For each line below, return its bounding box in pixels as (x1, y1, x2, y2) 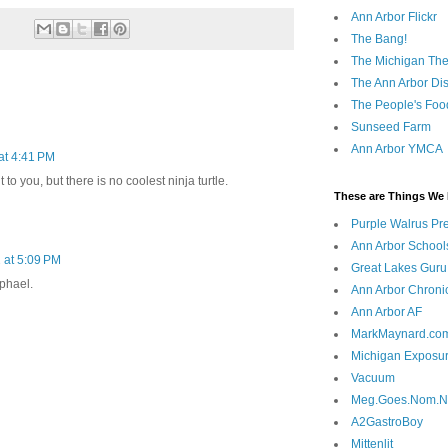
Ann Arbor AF (351, 305, 422, 320)
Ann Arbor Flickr (351, 10, 437, 25)
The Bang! (351, 32, 407, 47)
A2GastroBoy (351, 415, 423, 430)
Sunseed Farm (351, 120, 431, 135)
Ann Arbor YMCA (351, 142, 443, 157)
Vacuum (351, 371, 395, 386)
